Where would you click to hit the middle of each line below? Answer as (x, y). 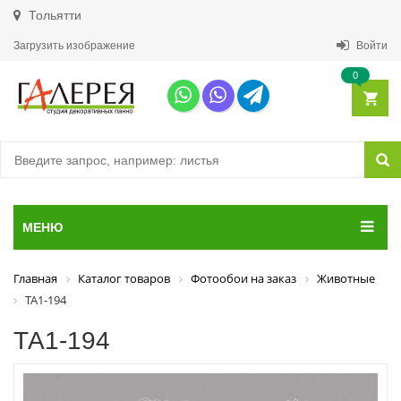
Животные (346, 278)
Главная (35, 278)
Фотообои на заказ (243, 278)
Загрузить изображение (74, 46)
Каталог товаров (124, 278)
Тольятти (53, 15)
